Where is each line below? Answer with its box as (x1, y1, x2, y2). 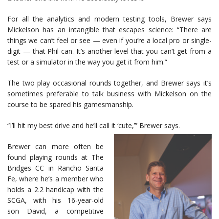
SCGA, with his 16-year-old (7, 196, 104, 205)
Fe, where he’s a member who (7, 174, 104, 184)
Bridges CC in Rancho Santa (7, 163, 104, 173)
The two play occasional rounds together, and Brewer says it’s (7, 78, 212, 88)
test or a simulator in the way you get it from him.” (7, 57, 167, 67)
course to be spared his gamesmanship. (7, 100, 133, 109)
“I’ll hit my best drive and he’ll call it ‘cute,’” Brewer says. (7, 121, 182, 131)
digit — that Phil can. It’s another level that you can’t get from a (7, 46, 212, 56)
